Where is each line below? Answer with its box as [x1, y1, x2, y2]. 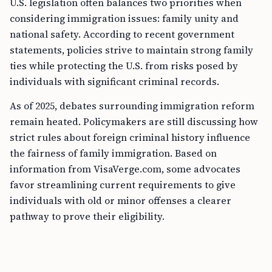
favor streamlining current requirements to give [10, 178, 236, 191]
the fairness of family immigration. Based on [10, 146, 217, 160]
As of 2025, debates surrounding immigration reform [10, 99, 254, 112]
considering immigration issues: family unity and [10, 12, 239, 25]
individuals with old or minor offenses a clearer [10, 194, 231, 207]
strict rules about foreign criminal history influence [10, 131, 250, 144]
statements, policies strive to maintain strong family [10, 43, 253, 56]
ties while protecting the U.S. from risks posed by [10, 59, 238, 72]
